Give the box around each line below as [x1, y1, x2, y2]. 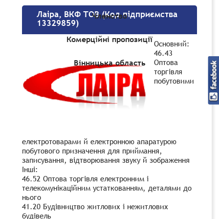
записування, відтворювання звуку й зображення [22, 154, 190, 165]
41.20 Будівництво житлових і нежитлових [22, 201, 168, 211]
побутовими [154, 75, 194, 86]
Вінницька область [73, 57, 146, 68]
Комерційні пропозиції [66, 34, 153, 45]
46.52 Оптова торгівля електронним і [22, 173, 149, 183]
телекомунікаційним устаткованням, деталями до [22, 182, 192, 193]
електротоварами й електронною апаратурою [22, 136, 176, 146]
